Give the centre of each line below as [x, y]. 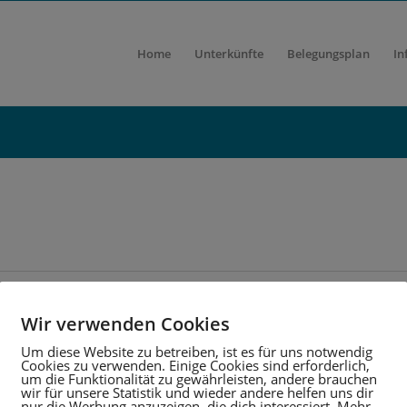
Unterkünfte [229, 54]
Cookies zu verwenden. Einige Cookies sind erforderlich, [195, 365]
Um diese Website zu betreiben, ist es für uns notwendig [197, 352]
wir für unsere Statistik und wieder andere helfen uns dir [197, 392]
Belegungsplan [328, 54]
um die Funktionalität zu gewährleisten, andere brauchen [199, 379]
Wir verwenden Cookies [125, 324]
